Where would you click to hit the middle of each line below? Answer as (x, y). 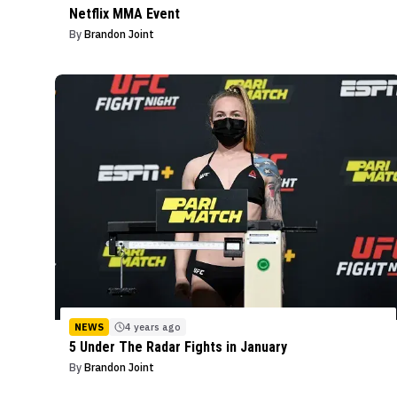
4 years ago (153, 327)
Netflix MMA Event (125, 13)
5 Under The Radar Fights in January (178, 347)
